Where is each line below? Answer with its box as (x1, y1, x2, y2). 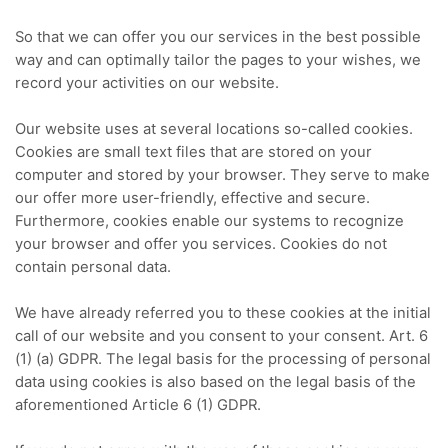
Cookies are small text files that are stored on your (15, 143, 372, 162)
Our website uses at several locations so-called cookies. (15, 120, 413, 139)
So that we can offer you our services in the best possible (15, 28, 421, 47)
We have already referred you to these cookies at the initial (15, 304, 431, 323)
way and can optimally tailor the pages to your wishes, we (15, 51, 421, 70)
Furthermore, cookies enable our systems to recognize (15, 212, 404, 231)
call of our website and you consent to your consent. (15, 327, 389, 346)
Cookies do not (280, 235, 387, 254)
